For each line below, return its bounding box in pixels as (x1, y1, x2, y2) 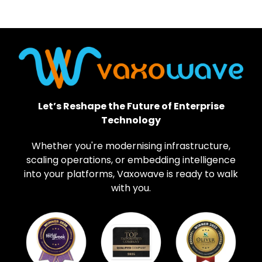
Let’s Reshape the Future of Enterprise (37, 99, 225, 113)
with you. (111, 181, 151, 195)
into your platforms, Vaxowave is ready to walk (24, 167, 238, 181)
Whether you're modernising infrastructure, (32, 139, 230, 153)
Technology (101, 113, 161, 127)
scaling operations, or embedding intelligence (26, 153, 236, 167)
